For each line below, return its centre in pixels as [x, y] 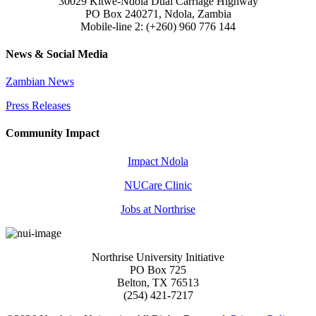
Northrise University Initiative [158, 257]
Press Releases [38, 106]
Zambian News [40, 82]
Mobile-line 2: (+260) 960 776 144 [158, 26]
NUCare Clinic [158, 185]
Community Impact [53, 133]
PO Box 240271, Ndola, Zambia [158, 13]
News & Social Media [57, 54]
